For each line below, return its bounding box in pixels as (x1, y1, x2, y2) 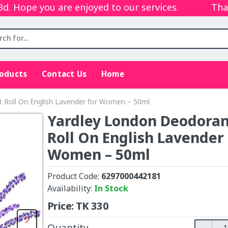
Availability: (47, 184, 94, 195)
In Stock (94, 184, 128, 195)
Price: (47, 201, 76, 214)
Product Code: (47, 172, 101, 183)
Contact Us (41, 69, 87, 80)
